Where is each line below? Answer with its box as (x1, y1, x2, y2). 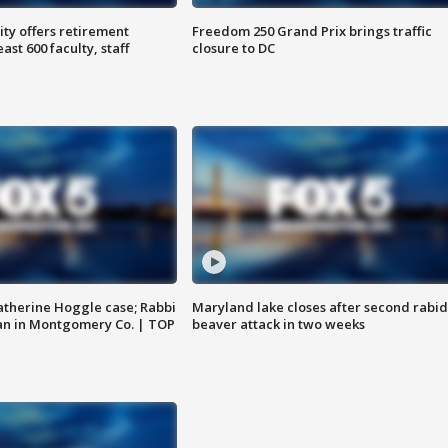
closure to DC (191, 39, 275, 58)
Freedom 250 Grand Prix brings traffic (191, 22, 432, 41)
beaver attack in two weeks (191, 315, 365, 334)
